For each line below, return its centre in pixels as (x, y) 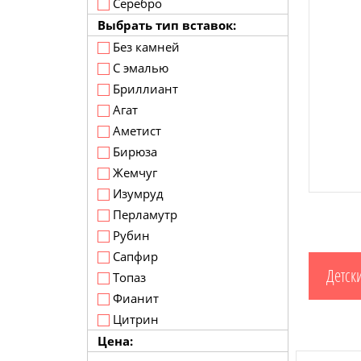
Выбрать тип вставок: (167, 25)
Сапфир (134, 256)
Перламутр (143, 214)
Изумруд (137, 193)
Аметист (135, 131)
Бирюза (133, 151)
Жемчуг (133, 172)
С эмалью (139, 68)
